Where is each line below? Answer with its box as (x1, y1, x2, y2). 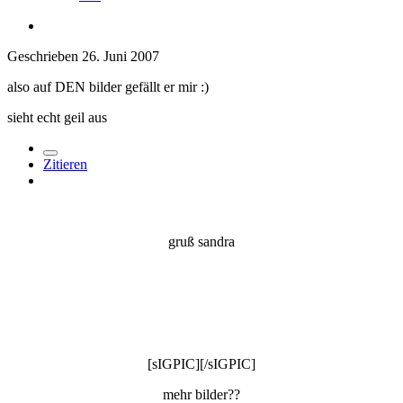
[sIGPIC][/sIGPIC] (148, 355, 255, 372)
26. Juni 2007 (82, 48, 159, 64)
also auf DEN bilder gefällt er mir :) (7, 78, 209, 94)
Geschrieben (7, 48, 82, 64)
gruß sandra (168, 233, 235, 249)
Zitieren (43, 156, 87, 172)
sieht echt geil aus (7, 109, 107, 125)
